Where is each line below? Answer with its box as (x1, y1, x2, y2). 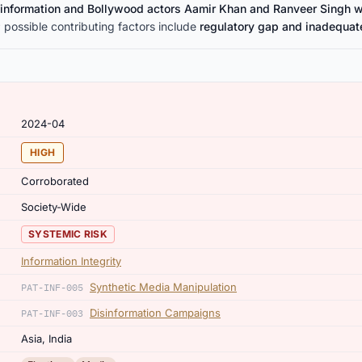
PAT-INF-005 (21, 281, 83, 293)
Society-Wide (21, 200, 86, 213)
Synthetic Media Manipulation (90, 280, 237, 293)
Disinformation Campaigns (90, 306, 221, 319)
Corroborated (21, 175, 89, 187)
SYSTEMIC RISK (28, 228, 107, 240)
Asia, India (21, 332, 72, 345)
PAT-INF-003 (21, 307, 83, 319)
